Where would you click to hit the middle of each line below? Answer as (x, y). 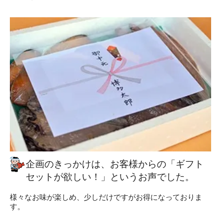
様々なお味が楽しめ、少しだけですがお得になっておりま (106, 197)
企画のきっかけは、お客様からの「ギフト (115, 164)
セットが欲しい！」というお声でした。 (110, 177)
